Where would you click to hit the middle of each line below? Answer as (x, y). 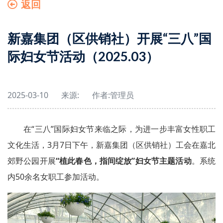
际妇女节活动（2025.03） (83, 56)
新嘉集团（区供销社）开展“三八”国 (110, 38)
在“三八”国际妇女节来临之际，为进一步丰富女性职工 (119, 129)
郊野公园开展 (32, 161)
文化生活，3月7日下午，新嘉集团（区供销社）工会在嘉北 (111, 145)
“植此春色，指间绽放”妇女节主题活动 (123, 161)
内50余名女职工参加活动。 (56, 177)
